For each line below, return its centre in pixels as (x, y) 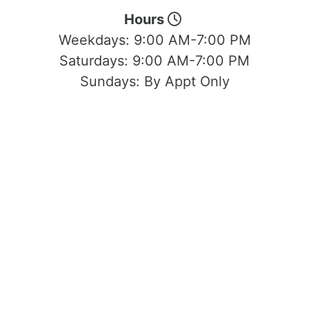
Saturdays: (96, 60)
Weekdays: (96, 40)
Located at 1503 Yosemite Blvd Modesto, (154, 109)
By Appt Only (187, 81)
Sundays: (112, 81)
